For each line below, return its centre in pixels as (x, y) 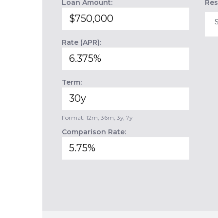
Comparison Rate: (94, 132)
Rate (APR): (82, 42)
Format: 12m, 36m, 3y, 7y (97, 118)
